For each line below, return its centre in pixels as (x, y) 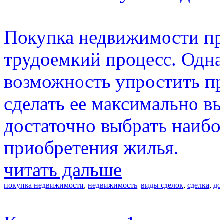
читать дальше (63, 169)
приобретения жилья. (91, 147)
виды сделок (162, 185)
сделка (198, 185)
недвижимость (112, 185)
